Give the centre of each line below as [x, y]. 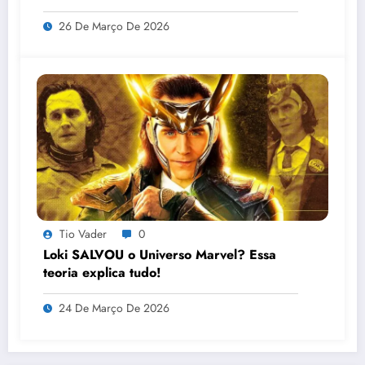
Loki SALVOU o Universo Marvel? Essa [160, 254]
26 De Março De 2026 [114, 26]
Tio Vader [83, 233]
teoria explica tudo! [102, 272]
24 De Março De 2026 [114, 308]
